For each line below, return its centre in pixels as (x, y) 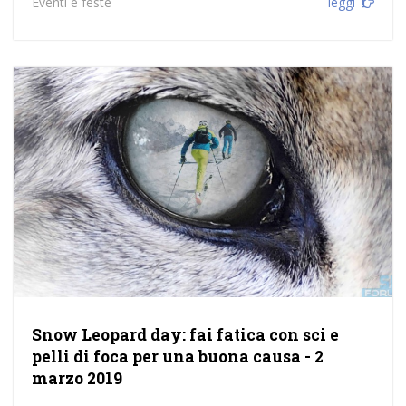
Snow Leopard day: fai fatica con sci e (185, 335)
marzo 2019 (77, 379)
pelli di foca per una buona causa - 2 (177, 357)
